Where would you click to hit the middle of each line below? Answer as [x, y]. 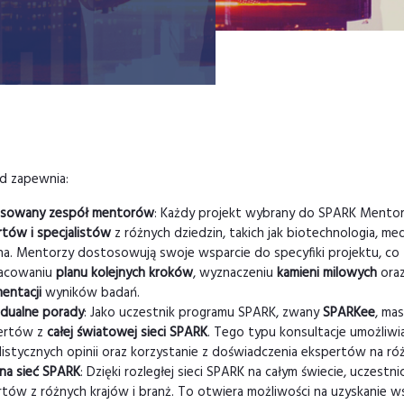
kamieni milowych [327, 273]
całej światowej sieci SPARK [127, 333]
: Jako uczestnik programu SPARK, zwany [203, 313]
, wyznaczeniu [235, 273]
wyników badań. [91, 293]
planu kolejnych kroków [124, 273]
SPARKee [349, 313]
